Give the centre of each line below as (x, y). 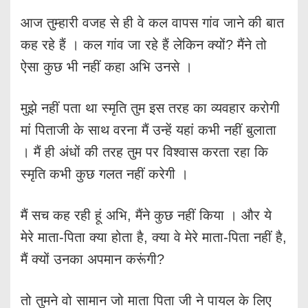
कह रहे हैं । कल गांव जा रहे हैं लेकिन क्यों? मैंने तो (144, 44)
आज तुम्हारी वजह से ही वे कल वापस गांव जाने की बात (152, 22)
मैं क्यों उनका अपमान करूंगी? (92, 259)
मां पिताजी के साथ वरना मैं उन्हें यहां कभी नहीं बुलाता (148, 130)
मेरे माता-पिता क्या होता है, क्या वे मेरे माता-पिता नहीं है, (154, 237)
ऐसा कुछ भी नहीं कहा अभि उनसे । (107, 66)
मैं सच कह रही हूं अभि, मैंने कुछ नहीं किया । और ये (146, 215)
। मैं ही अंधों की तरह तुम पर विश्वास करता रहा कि (144, 152)
